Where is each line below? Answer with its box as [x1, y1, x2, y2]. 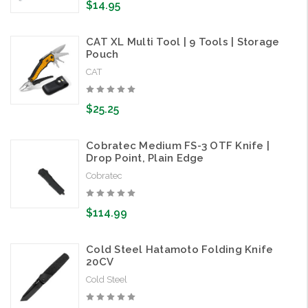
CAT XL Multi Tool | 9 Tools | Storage [86, 36, 280, 49]
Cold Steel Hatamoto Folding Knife [86, 243, 274, 256]
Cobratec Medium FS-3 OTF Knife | [86, 140, 269, 153]
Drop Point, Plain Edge [86, 152, 204, 165]
